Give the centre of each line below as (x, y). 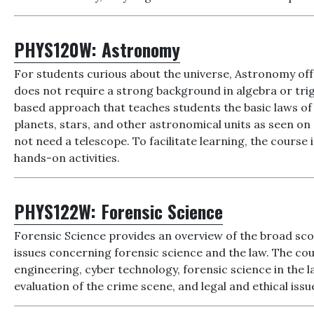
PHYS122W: (58, 211)
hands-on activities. (67, 158)
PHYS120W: (58, 49)
